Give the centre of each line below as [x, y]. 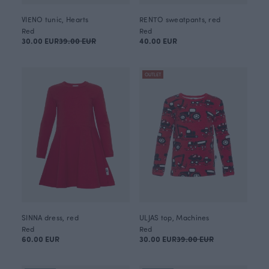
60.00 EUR [41, 239]
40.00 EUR [158, 41]
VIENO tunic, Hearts [55, 19]
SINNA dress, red [50, 217]
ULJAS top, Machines [174, 217]
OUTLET [153, 74]
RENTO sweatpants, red [180, 19]
